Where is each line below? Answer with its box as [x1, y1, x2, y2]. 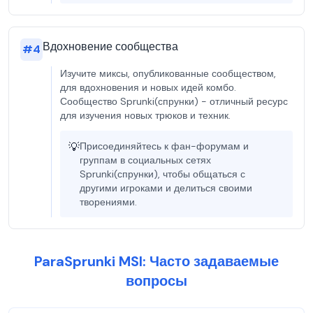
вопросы [126, 272, 187, 290]
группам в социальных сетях [80, 154, 211, 166]
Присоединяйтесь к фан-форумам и [80, 140, 249, 152]
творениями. [80, 196, 137, 208]
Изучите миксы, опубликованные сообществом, [60, 67, 276, 80]
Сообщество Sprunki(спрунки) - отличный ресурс [60, 95, 288, 108]
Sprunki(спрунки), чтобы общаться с [80, 168, 245, 180]
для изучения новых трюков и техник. [60, 109, 231, 122]
